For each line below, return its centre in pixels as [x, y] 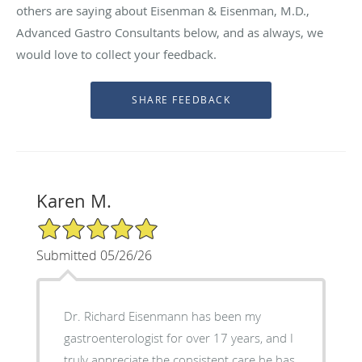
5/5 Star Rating [76, 223]
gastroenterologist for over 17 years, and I [178, 337]
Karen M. [74, 200]
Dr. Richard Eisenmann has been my [162, 316]
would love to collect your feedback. [116, 54]
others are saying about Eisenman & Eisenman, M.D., [163, 10]
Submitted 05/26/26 [94, 255]
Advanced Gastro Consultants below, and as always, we [170, 32]
